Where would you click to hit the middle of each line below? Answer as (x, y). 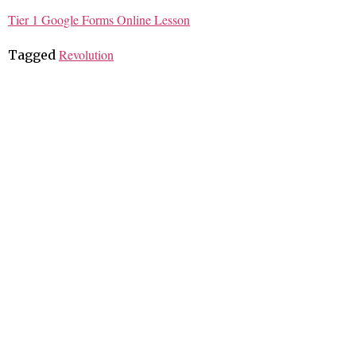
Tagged (33, 55)
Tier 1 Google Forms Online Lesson (99, 19)
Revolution (86, 55)
